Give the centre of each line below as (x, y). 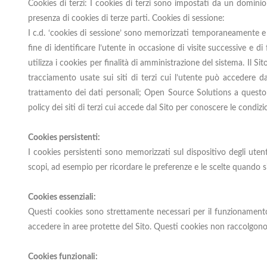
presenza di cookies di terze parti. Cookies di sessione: (126, 18)
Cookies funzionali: (63, 257)
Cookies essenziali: (62, 197)
